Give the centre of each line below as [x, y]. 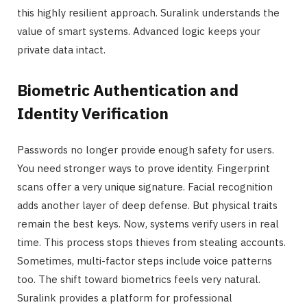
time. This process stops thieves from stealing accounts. [151, 242]
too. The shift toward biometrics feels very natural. [139, 279]
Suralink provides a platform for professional [125, 297]
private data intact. [61, 50]
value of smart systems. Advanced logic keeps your [139, 32]
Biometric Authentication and [128, 89]
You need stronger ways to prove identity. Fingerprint [144, 168]
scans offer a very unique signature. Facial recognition [145, 186]
